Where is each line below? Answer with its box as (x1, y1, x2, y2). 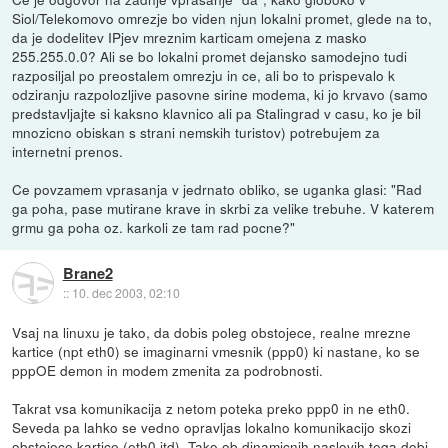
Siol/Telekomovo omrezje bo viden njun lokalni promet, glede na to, (12, 8, 433, 29)
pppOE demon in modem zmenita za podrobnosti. (12, 360, 324, 381)
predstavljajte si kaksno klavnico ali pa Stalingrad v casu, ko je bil (12, 103, 422, 124)
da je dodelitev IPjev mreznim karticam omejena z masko (12, 27, 368, 48)
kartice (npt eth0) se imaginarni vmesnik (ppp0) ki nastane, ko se (12, 341, 421, 362)
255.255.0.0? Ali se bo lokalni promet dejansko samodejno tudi (12, 46, 408, 67)
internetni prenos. (12, 141, 124, 162)
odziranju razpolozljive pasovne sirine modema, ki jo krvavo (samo (12, 84, 429, 105)
